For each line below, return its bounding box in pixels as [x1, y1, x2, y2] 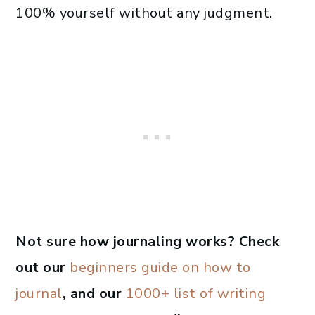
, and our [62, 284, 126, 304]
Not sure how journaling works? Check [15, 232, 279, 252]
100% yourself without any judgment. [15, 4, 273, 23]
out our [15, 258, 70, 278]
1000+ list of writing [125, 284, 266, 304]
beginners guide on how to [70, 258, 251, 278]
